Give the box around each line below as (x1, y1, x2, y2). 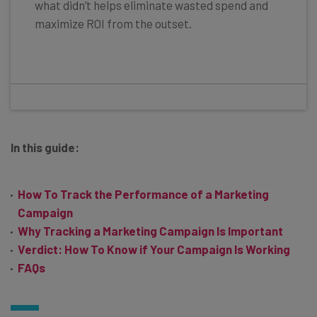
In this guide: (11, 139, 79, 154)
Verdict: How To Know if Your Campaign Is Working (18, 241, 290, 256)
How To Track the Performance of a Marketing (18, 186, 269, 201)
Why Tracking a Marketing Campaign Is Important (18, 223, 283, 238)
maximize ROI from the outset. (35, 16, 192, 30)
